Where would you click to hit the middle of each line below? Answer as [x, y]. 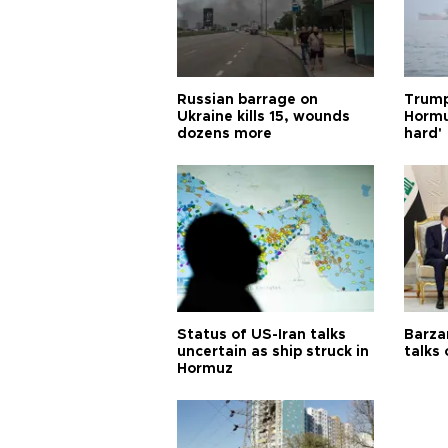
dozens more [224, 133]
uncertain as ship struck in [273, 351]
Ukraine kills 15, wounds [263, 116]
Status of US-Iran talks [261, 334]
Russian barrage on [247, 99]
